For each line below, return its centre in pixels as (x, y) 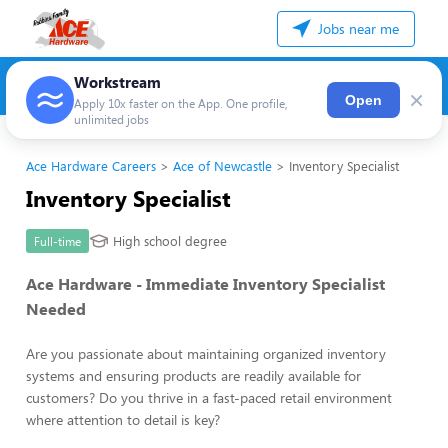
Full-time (57, 241)
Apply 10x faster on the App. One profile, (181, 103)
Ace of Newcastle (222, 166)
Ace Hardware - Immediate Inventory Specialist (205, 283)
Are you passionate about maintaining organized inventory (206, 353)
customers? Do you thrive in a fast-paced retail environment (209, 397)
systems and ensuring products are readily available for (193, 375)
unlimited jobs (111, 119)
